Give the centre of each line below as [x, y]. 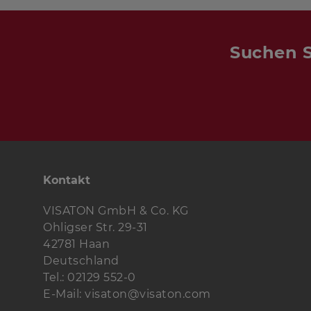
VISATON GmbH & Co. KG [116, 211]
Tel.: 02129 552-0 [90, 277]
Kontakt [67, 180]
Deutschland [81, 261]
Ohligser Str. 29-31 [95, 227]
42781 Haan [76, 244]
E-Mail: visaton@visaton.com [127, 294]
